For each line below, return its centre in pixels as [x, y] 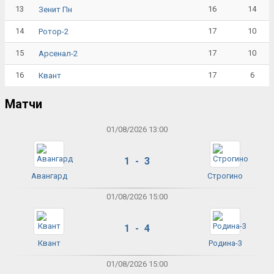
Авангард [49, 176]
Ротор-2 [54, 31]
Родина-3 [225, 243]
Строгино [225, 176]
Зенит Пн [55, 9]
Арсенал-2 [58, 53]
